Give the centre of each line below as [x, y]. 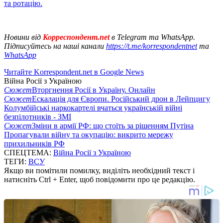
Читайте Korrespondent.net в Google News [74, 72]
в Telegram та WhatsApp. [153, 37]
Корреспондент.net [76, 37]
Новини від [22, 37]
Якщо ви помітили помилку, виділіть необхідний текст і [99, 170]
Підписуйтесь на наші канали [55, 46]
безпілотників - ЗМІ [38, 116]
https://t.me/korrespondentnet [152, 46]
